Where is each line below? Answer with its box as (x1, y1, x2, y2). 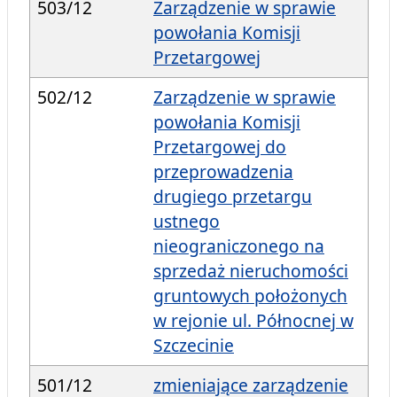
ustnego (153, 209, 220, 234)
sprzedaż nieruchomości (153, 259, 348, 284)
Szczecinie (153, 333, 234, 358)
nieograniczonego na (153, 234, 324, 259)
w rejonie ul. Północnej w (153, 308, 354, 333)
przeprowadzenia (153, 160, 293, 184)
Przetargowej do (153, 135, 286, 160)
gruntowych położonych (153, 284, 347, 308)
